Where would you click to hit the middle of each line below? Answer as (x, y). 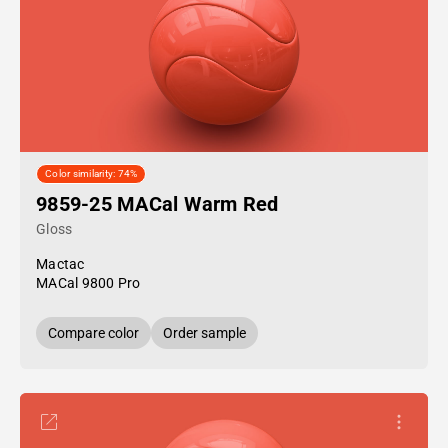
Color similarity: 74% (91, 174)
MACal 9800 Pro (88, 283)
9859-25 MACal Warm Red (157, 204)
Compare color (93, 333)
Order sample (204, 333)
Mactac (60, 264)
